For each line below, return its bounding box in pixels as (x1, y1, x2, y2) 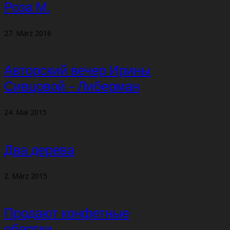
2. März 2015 (4, 170, 47, 181)
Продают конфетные (4, 203, 129, 225)
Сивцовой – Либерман (4, 76, 140, 99)
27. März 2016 (4, 28, 51, 38)
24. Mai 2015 (4, 107, 47, 118)
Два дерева (4, 139, 74, 162)
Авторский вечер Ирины (4, 60, 151, 83)
